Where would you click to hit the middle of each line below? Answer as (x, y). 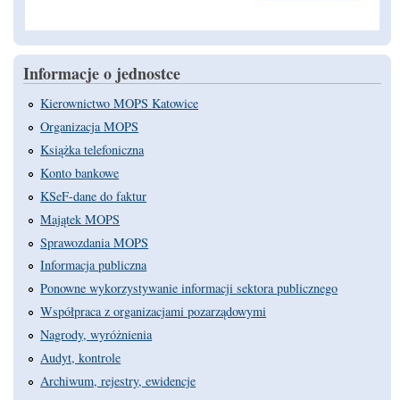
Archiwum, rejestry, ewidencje (118, 380)
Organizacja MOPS (90, 127)
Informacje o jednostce (102, 74)
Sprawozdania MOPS (95, 242)
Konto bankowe (80, 172)
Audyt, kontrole (81, 357)
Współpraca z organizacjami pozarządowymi (154, 312)
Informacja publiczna (94, 265)
